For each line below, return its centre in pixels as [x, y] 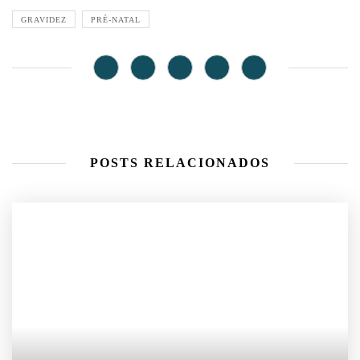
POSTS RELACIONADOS [180, 162]
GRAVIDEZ [44, 19]
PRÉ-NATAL [116, 19]
